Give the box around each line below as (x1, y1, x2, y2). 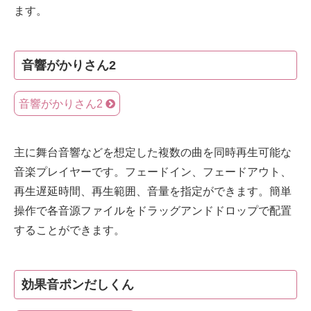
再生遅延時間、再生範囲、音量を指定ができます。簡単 (14, 185, 292, 197)
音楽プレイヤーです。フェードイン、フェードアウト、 (14, 165, 292, 178)
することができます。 (14, 224, 125, 236)
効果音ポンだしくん (22, 278, 134, 292)
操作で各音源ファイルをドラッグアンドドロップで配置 (14, 204, 292, 217)
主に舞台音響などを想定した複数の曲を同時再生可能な (14, 146, 292, 158)
